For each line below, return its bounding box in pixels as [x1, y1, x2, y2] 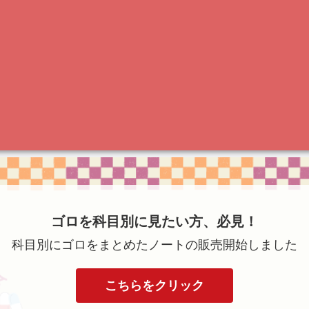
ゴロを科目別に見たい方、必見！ [51, 214, 258, 230]
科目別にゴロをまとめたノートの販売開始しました [12, 238, 297, 252]
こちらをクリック [105, 279, 204, 293]
